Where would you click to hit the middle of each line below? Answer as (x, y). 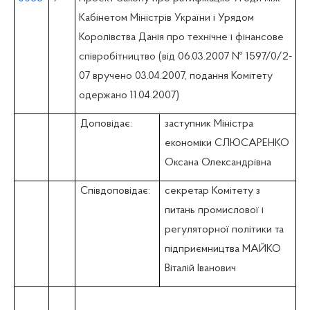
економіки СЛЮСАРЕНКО (227, 143)
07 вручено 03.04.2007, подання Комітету (175, 76)
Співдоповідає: (116, 191)
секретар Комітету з (213, 191)
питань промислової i (215, 210)
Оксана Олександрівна (218, 162)
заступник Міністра (209, 124)
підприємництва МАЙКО (223, 249)
